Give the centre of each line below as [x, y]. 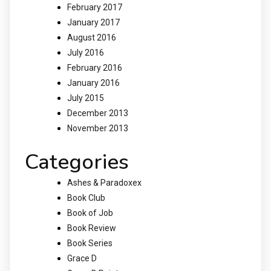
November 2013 [98, 128]
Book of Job [90, 213]
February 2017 [95, 7]
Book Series [90, 243]
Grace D [82, 259]
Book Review [92, 228]
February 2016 [95, 67]
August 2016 [92, 37]
